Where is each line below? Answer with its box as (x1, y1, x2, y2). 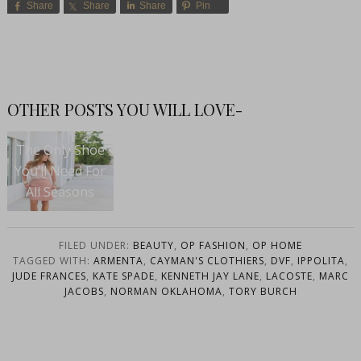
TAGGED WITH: (13, 253, 93, 268)
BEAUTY (133, 238, 174, 252)
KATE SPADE (93, 268, 155, 283)
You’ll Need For (15, 161, 106, 180)
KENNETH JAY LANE (161, 268, 259, 283)
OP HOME (252, 238, 302, 252)
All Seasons (26, 182, 95, 201)
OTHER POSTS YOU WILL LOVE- (6, 98, 243, 120)
